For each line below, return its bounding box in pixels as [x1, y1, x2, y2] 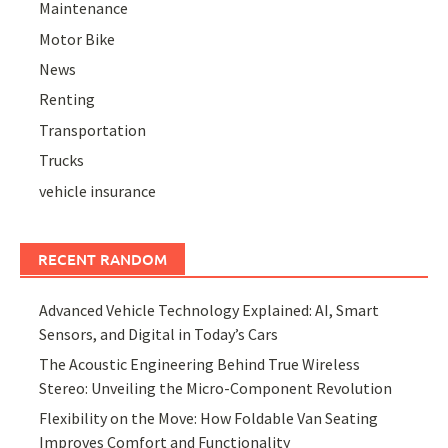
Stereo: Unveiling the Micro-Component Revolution [39, 377, 393, 398]
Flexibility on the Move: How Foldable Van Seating [39, 408, 379, 429]
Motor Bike [39, 28, 116, 49]
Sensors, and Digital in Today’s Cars [39, 323, 279, 344]
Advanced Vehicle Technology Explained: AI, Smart [39, 299, 380, 320]
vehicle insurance [39, 180, 157, 201]
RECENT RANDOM [38, 248, 167, 269]
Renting [39, 89, 96, 110]
